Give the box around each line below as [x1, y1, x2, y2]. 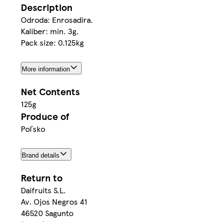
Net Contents [21, 85, 80, 99]
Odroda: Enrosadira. [21, 14, 93, 26]
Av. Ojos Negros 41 [21, 195, 87, 207]
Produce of [21, 110, 69, 123]
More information [22, 65, 70, 73]
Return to [21, 170, 62, 184]
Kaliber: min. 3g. [21, 25, 79, 37]
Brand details [22, 152, 59, 160]
